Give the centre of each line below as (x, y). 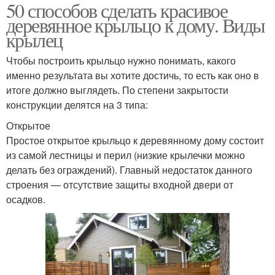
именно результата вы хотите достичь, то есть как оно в (133, 75)
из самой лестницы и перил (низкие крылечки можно (126, 155)
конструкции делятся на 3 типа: (77, 104)
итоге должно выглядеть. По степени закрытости (117, 90)
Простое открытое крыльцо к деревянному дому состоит (135, 140)
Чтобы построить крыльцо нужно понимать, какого (121, 60)
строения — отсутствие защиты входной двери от (120, 184)
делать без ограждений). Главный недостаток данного (129, 169)
